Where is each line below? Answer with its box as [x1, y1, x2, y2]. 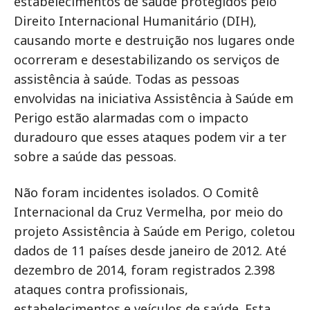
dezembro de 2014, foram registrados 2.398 [14, 262, 275, 278]
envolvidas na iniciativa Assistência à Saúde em [14, 90, 293, 107]
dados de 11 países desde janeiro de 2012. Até [14, 242, 286, 259]
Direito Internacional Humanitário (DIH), [14, 12, 257, 29]
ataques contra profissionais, [14, 281, 188, 298]
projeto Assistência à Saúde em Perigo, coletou [14, 223, 295, 239]
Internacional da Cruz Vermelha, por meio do [14, 203, 283, 220]
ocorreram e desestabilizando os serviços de [14, 51, 280, 68]
